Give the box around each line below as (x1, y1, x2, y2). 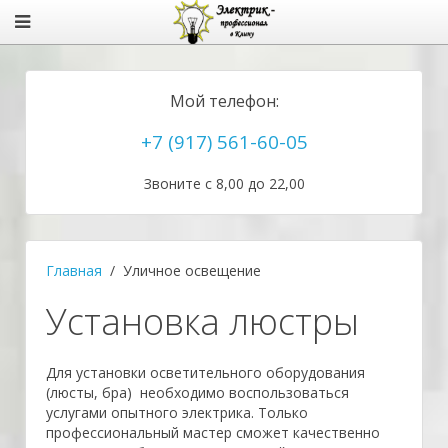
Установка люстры (46, 297, 359, 346)
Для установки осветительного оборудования (46, 363, 365, 382)
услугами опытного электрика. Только (46, 403, 308, 422)
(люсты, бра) (46, 383, 136, 402)
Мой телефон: (169, 90, 279, 112)
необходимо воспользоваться (136, 383, 349, 402)
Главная (46, 261, 102, 280)
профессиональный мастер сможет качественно (46, 423, 380, 442)
